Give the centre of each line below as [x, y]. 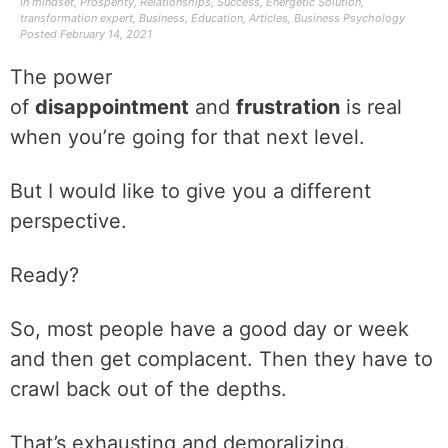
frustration [288, 107]
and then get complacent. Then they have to [221, 359]
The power [61, 77]
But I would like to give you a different [190, 191]
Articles [268, 18]
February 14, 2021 [106, 34]
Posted [38, 34]
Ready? [44, 275]
